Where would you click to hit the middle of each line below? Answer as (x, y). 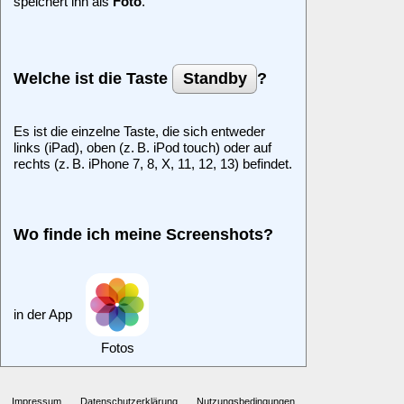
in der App (43, 314)
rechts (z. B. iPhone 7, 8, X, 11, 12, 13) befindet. (153, 163)
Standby (215, 78)
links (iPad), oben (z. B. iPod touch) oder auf (142, 147)
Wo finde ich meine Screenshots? (143, 234)
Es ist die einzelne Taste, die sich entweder (139, 131)
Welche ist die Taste (93, 78)
